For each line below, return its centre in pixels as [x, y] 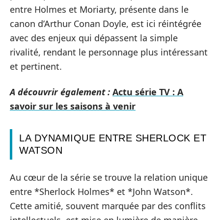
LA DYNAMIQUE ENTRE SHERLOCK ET [113, 138]
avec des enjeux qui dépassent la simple [94, 38]
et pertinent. [36, 66]
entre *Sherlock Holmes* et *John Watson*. [101, 192]
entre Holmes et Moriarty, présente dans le [99, 9]
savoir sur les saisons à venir [73, 106]
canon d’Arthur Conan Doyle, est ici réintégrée [106, 24]
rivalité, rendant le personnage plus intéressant [109, 52]
